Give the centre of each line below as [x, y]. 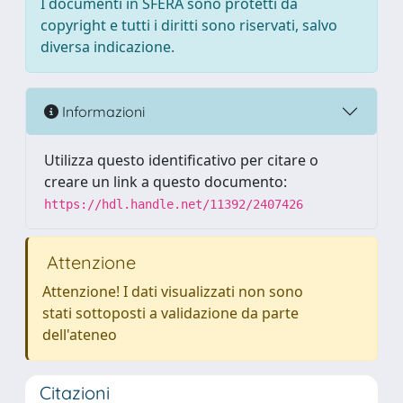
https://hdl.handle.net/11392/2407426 [174, 204]
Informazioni [102, 111]
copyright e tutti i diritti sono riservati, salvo [189, 25]
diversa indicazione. [107, 47]
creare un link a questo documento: [166, 182]
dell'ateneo [80, 335]
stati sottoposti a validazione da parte [170, 313]
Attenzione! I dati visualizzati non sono [173, 291]
